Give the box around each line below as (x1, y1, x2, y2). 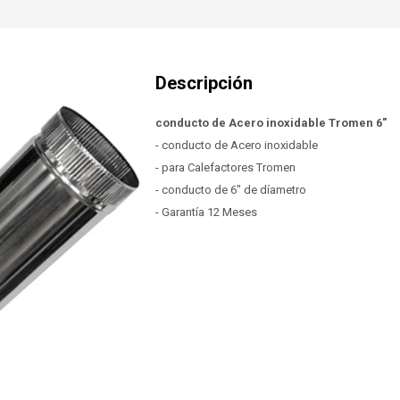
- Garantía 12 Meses (155, 205, 257, 219)
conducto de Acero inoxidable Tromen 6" (155, 116, 387, 129)
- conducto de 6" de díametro (155, 183, 306, 196)
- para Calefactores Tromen (155, 161, 296, 174)
